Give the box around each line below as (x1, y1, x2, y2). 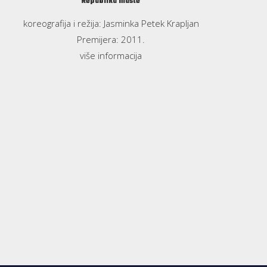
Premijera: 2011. (77, 33, 145, 45)
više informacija (80, 49, 142, 61)
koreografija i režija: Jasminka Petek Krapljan (23, 17, 199, 29)
